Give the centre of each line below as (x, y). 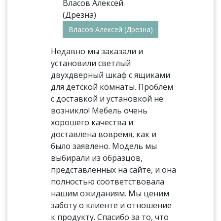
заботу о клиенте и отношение (111, 205)
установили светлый (91, 63)
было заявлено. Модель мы (104, 146)
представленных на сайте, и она (114, 170)
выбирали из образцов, (97, 158)
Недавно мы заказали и (97, 51)
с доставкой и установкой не (107, 99)
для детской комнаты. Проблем (112, 87)
